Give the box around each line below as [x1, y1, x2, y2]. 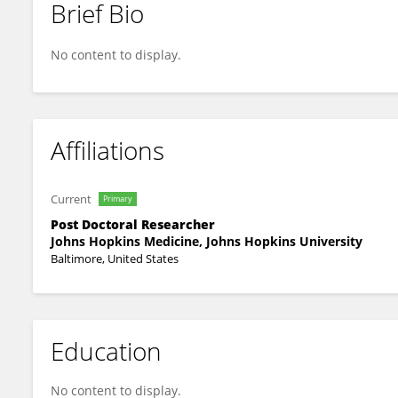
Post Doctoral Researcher [51, 216, 215, 233]
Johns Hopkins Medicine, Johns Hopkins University [51, 233, 362, 250]
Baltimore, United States [51, 251, 179, 267]
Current [51, 191, 92, 207]
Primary [103, 193, 132, 204]
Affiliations [51, 133, 164, 167]
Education [51, 334, 162, 368]
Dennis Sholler [64, 20, 148, 36]
